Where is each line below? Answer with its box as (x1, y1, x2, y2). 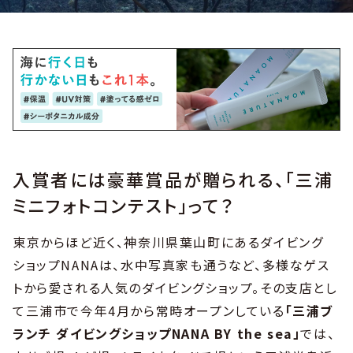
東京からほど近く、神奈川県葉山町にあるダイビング (13, 232, 324, 251)
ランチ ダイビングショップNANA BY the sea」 (13, 323, 301, 343)
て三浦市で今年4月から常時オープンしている (13, 300, 285, 320)
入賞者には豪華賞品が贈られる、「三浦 (13, 165, 334, 191)
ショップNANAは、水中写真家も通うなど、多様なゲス (13, 255, 330, 274)
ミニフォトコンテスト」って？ (13, 191, 235, 217)
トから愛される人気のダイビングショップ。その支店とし (13, 277, 338, 297)
